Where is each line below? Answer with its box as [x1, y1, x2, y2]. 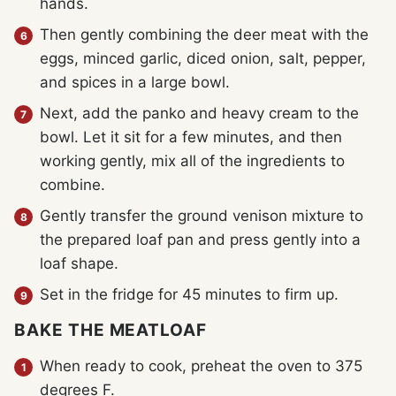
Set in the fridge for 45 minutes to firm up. [40, 286, 339, 304]
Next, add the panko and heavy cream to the [40, 104, 359, 123]
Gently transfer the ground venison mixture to [40, 207, 363, 225]
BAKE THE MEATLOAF [14, 319, 208, 340]
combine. [40, 176, 105, 194]
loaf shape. [40, 255, 118, 273]
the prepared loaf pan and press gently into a [40, 231, 361, 249]
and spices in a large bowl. [40, 73, 230, 92]
